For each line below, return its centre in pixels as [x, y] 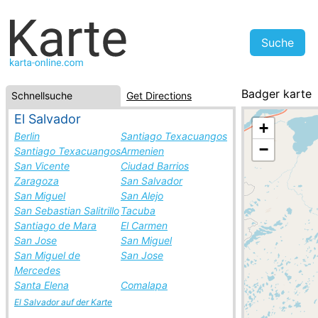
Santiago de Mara [55, 225]
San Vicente [42, 166]
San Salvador [152, 181]
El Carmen [144, 225]
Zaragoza [37, 181]
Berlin [27, 136]
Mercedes [37, 270]
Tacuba [138, 210]
